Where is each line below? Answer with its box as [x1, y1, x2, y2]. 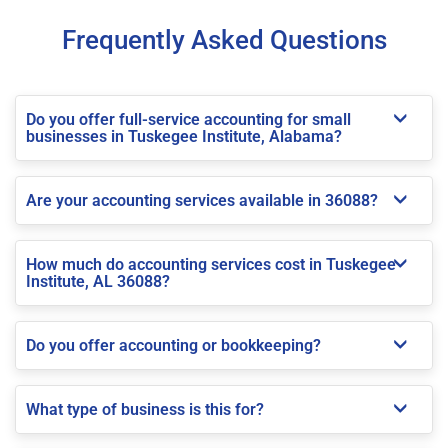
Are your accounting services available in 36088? [26, 190, 378, 210]
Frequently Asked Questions [61, 24, 387, 55]
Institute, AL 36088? [26, 271, 170, 291]
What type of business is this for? [26, 399, 264, 419]
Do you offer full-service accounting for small [26, 109, 351, 129]
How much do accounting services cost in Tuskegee [26, 254, 396, 274]
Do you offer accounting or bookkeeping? [26, 335, 321, 355]
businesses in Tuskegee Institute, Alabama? [26, 126, 342, 146]
